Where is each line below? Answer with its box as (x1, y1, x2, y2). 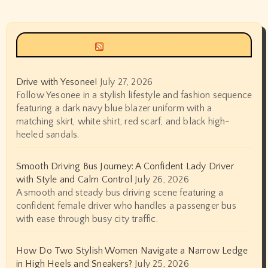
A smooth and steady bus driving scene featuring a (16, 187, 224, 198)
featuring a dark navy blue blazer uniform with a (16, 102, 212, 114)
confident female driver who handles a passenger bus (16, 200, 236, 211)
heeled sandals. (16, 129, 80, 140)
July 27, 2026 (99, 76, 153, 87)
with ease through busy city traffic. (16, 213, 158, 224)
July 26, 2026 (135, 173, 189, 185)
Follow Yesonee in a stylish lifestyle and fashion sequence (16, 89, 252, 100)
